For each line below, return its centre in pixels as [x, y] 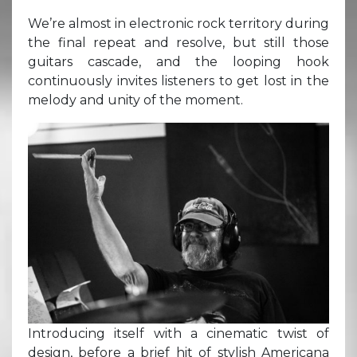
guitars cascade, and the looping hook [178, 61]
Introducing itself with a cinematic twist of [178, 333]
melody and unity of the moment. [135, 100]
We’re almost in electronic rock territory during [178, 23]
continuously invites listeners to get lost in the [178, 80]
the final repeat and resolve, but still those [178, 42]
